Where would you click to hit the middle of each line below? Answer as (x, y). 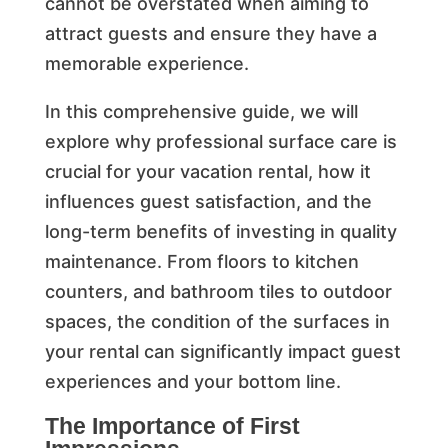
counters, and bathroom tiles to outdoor (218, 291)
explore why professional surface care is (220, 141)
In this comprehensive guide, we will (201, 111)
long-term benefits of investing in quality (220, 231)
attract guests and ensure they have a (210, 33)
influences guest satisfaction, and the (208, 201)
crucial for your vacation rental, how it (207, 171)
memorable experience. (146, 63)
